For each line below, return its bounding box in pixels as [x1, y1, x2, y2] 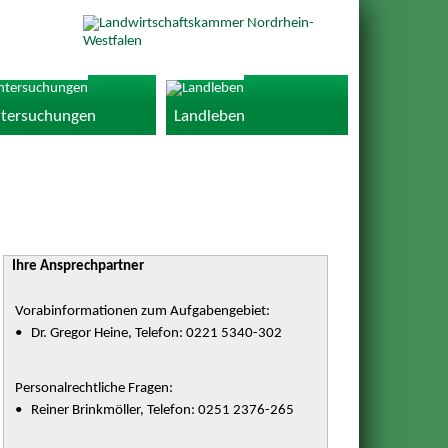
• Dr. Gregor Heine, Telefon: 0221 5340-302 [14, 325, 282, 341]
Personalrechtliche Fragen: [14, 381, 173, 397]
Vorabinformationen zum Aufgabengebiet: [14, 303, 270, 319]
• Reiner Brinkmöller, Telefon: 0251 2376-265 [14, 403, 294, 419]
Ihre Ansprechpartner [5, 259, 144, 275]
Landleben [173, 108, 245, 126]
